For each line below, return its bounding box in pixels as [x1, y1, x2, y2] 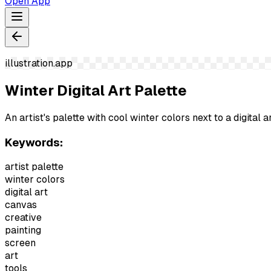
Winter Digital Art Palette [5, 82, 187, 99]
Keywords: [5, 135, 63, 149]
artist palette [5, 161, 64, 173]
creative [5, 212, 42, 224]
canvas [5, 199, 37, 211]
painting [5, 224, 41, 237]
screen [5, 237, 36, 249]
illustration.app [5, 57, 73, 69]
